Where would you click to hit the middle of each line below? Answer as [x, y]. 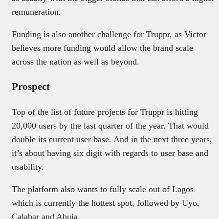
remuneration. [36, 11]
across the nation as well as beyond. [76, 61]
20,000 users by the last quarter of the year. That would [110, 125]
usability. [28, 166]
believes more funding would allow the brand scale [102, 48]
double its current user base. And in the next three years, [112, 139]
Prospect [31, 86]
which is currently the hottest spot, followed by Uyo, [106, 203]
